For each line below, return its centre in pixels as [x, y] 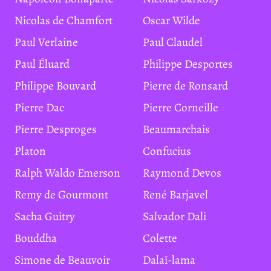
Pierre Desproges [59, 129]
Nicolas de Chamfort [68, 20]
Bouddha [39, 238]
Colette [164, 238]
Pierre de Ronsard [189, 85]
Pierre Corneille [184, 107]
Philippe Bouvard [59, 85]
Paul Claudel [176, 42]
